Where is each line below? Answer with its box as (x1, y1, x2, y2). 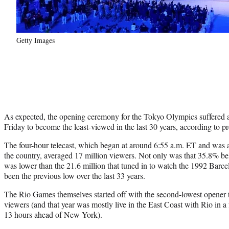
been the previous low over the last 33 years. (4, 170, 145, 181)
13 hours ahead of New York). (4, 209, 102, 220)
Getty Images (16, 35, 55, 45)
